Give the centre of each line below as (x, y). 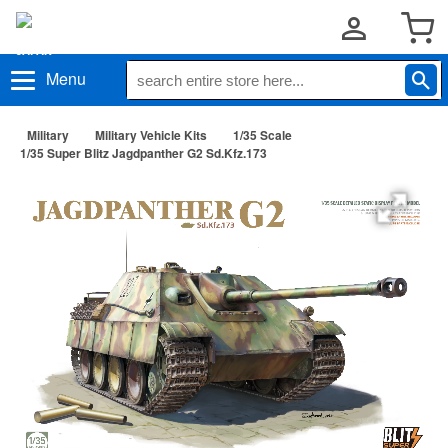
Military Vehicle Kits (151, 135)
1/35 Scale (262, 135)
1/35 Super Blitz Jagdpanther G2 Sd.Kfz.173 (143, 153)
